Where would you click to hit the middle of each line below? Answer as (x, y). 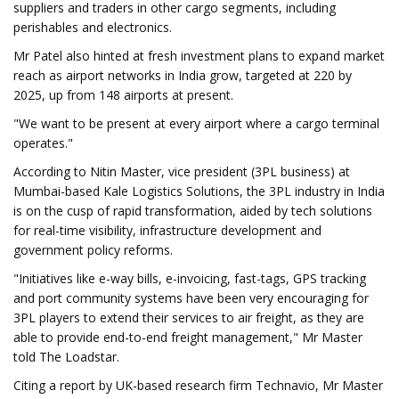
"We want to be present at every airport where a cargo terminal (196, 123)
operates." (43, 143)
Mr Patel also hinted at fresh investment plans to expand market (199, 56)
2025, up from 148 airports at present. (123, 95)
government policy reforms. (93, 250)
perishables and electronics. (93, 27)
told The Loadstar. (66, 357)
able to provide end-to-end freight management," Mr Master (188, 337)
